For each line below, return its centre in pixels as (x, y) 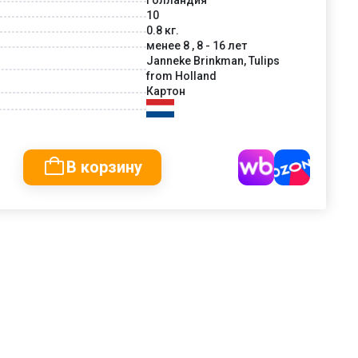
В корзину (104, 167)
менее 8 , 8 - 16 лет (197, 45)
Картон (166, 91)
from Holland (181, 76)
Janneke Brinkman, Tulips (213, 60)
